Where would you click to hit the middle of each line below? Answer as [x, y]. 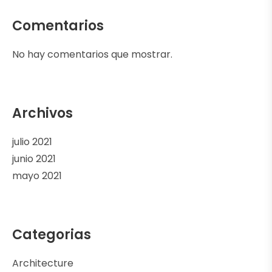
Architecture [43, 263]
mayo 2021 [37, 175]
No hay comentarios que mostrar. [92, 54]
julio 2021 [32, 141]
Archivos [42, 113]
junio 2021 [34, 158]
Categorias [52, 234]
